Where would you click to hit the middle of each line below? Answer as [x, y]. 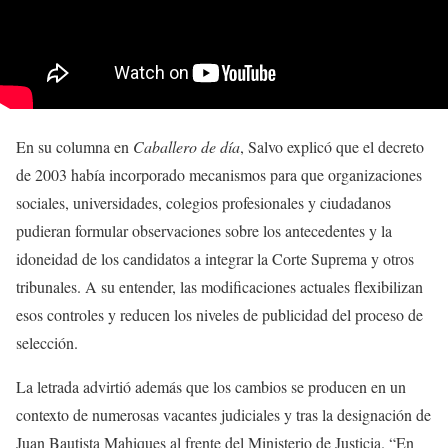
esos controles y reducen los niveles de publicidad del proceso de [219, 315]
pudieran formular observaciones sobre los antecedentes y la [204, 231]
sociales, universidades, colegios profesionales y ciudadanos [203, 203]
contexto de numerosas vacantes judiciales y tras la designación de [223, 415]
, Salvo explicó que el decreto [332, 147]
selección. [47, 343]
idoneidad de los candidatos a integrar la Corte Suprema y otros [215, 259]
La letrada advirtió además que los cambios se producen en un [211, 387]
